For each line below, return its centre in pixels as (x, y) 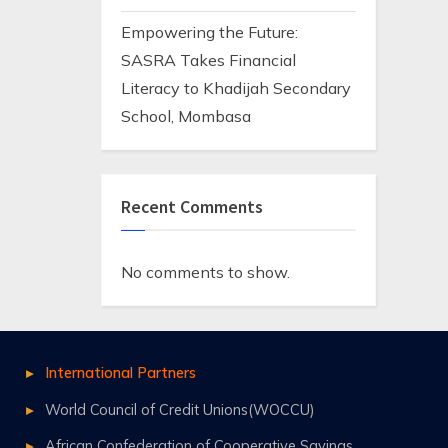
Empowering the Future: (209, 32)
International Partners (121, 373)
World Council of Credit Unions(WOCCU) (180, 409)
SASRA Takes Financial (208, 60)
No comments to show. (205, 272)
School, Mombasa (186, 116)
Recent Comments (192, 207)
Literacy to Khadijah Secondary (236, 88)
